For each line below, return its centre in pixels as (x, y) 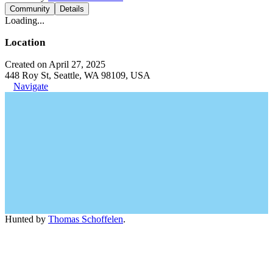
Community (30, 9)
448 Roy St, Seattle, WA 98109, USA (78, 75)
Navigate (31, 86)
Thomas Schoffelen (86, 219)
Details (72, 9)
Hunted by (27, 219)
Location (25, 42)
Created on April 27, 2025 (55, 64)
